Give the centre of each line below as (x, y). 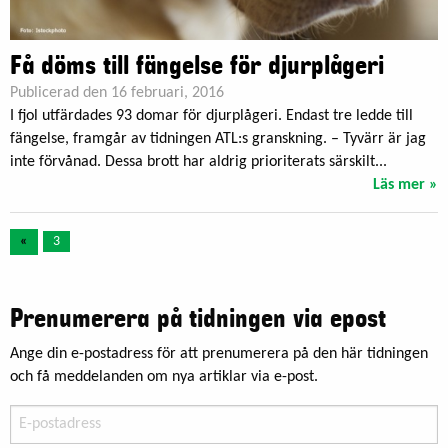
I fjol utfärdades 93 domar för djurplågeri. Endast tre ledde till (211, 115)
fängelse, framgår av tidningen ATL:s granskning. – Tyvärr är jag (218, 138)
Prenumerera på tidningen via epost (198, 318)
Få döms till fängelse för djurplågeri (197, 65)
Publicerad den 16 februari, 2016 (117, 92)
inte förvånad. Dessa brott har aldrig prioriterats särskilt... (198, 161)
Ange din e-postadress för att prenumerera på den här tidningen (219, 353)
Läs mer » (405, 184)
